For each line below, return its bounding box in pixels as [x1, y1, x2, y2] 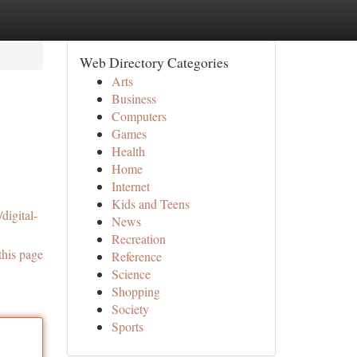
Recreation [111, 230, 166, 247]
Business [111, 90, 156, 107]
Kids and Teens [111, 195, 190, 212]
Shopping [111, 283, 160, 300]
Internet [111, 178, 150, 194]
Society [111, 300, 149, 317]
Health [111, 143, 145, 159]
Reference [111, 248, 162, 265]
